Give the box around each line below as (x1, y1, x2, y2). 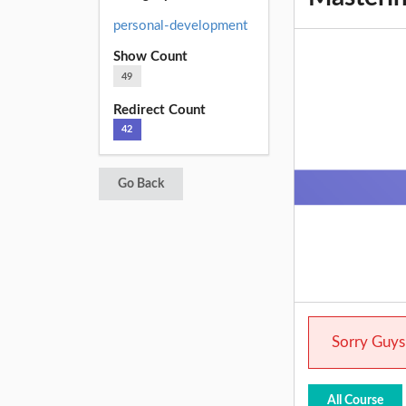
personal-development (112, 18, 247, 33)
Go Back (117, 178, 164, 191)
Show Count (112, 50, 188, 64)
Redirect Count (112, 102, 206, 117)
